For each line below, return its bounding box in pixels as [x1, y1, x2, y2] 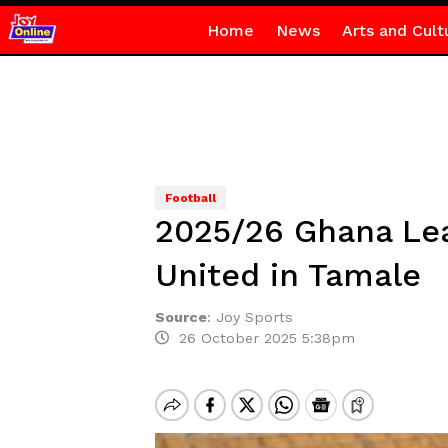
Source [154, 309, 207, 325]
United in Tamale [154, 256, 421, 294]
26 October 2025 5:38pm [168, 330, 355, 346]
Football [164, 191, 216, 205]
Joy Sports [215, 309, 293, 325]
